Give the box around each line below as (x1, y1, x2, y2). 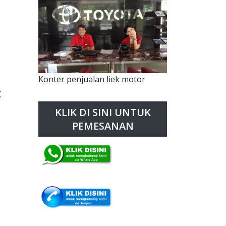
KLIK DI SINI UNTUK (54, 105, 151, 120)
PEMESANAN (72, 119, 134, 133)
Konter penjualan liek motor (38, 74, 145, 85)
